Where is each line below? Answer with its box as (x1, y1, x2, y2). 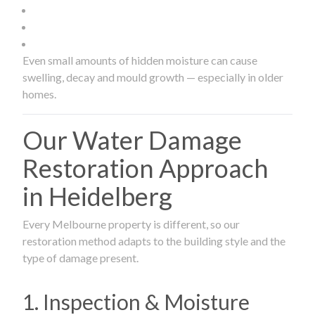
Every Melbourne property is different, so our (22, 217, 240, 231)
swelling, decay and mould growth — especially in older (22, 70, 283, 84)
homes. (22, 86, 56, 101)
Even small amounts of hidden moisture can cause (22, 53, 257, 67)
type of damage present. (22, 250, 139, 264)
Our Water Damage (22, 124, 242, 155)
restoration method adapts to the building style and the (22, 233, 285, 247)
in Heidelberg (22, 180, 172, 212)
